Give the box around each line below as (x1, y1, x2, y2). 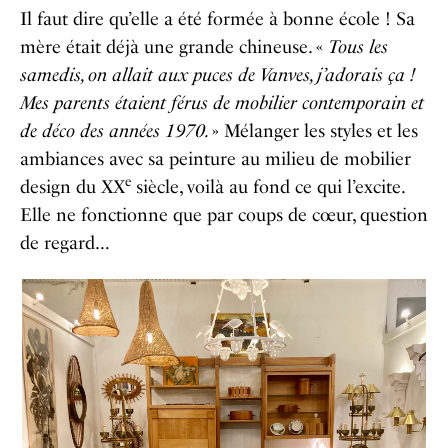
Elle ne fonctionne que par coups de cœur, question (20, 204, 428, 227)
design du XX (20, 176, 125, 199)
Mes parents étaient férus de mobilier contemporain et (20, 92, 424, 115)
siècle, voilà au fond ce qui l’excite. (131, 176, 404, 199)
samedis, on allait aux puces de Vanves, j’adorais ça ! (20, 64, 415, 87)
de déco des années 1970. (20, 120, 212, 143)
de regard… (20, 232, 110, 255)
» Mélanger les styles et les (212, 120, 418, 143)
